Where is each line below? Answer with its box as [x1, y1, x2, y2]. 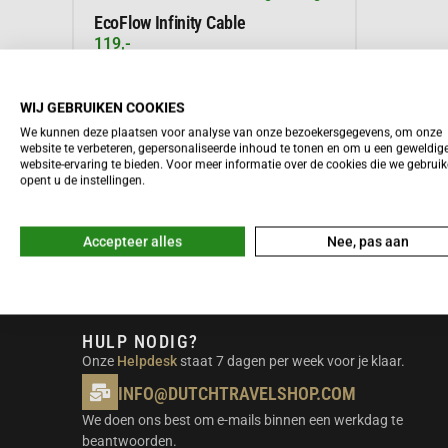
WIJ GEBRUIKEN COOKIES [20, 99, 185, 116]
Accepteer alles [83, 233, 182, 250]
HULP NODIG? [82, 330, 199, 352]
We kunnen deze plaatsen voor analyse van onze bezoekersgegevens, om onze [20, 125, 442, 140]
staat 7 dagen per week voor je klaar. [177, 352, 405, 369]
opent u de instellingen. [20, 173, 145, 188]
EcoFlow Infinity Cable [94, 12, 246, 34]
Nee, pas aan [326, 233, 409, 250]
